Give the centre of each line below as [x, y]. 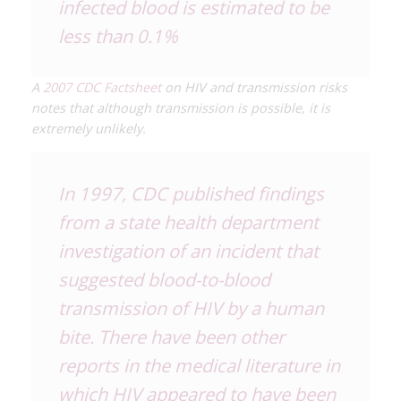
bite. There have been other [171, 336]
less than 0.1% [118, 35]
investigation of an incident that [188, 250]
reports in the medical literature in [199, 365]
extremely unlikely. [89, 128]
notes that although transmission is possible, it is [181, 107]
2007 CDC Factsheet [102, 87]
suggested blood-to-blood [164, 279]
